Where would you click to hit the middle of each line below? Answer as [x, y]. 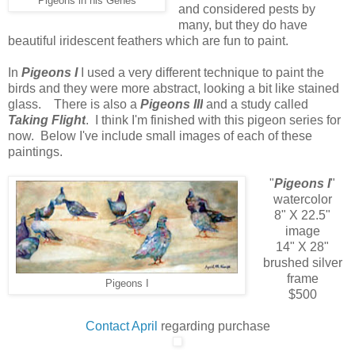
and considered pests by [246, 10]
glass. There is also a [74, 105]
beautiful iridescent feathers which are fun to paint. [151, 41]
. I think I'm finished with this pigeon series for [213, 120]
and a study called [256, 105]
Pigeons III [172, 105]
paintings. [35, 152]
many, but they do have [242, 25]
